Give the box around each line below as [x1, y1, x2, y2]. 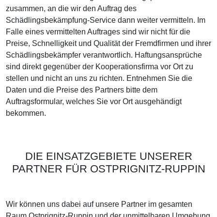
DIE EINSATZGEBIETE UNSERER [25, 150, 192, 162]
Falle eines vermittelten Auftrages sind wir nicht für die [6, 28, 190, 36]
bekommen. [6, 109, 46, 117]
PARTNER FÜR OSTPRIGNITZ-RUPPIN [12, 163, 205, 175]
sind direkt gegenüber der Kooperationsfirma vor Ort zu [6, 62, 193, 71]
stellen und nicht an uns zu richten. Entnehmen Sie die [6, 74, 192, 82]
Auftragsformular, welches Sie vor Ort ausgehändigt [6, 97, 182, 106]
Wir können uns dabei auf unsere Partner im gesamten [6, 200, 192, 208]
